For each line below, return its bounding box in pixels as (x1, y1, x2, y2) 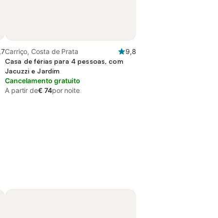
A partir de (5, 86, 38, 94)
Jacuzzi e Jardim (5, 67, 60, 75)
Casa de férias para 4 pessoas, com (5, 57, 123, 65)
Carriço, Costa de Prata (5, 47, 79, 55)
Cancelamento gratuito (5, 76, 81, 85)
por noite (52, 86, 80, 94)
